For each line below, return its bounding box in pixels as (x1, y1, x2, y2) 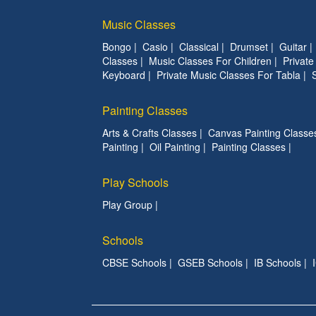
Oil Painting (150, 140, 200, 154)
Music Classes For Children (149, 54, 272, 68)
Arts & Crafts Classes (102, 126, 197, 140)
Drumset (230, 39, 268, 54)
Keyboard (102, 68, 145, 82)
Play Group (102, 197, 152, 212)
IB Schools (254, 255, 301, 269)
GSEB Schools (178, 255, 243, 269)
